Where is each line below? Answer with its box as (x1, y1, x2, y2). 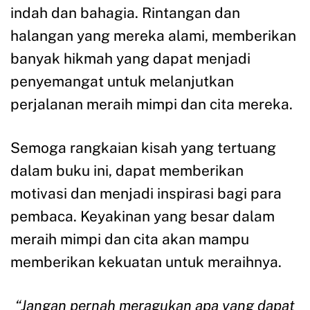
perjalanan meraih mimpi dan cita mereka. (10, 95, 293, 113)
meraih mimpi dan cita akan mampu (10, 230, 249, 248)
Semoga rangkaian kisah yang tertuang (10, 139, 276, 157)
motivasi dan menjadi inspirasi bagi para (10, 185, 282, 203)
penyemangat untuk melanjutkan (10, 73, 234, 91)
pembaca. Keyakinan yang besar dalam (10, 208, 275, 226)
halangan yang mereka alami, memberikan (10, 27, 296, 45)
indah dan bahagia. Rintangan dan (10, 4, 240, 22)
